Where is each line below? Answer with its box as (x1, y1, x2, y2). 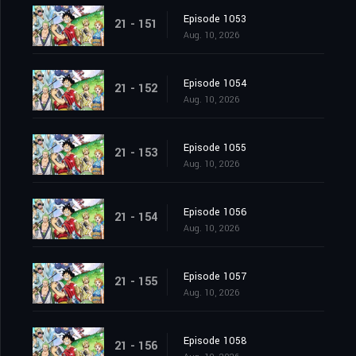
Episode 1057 (184, 269, 246, 284)
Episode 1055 (184, 141, 246, 156)
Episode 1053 (184, 12, 246, 27)
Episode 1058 (184, 334, 247, 349)
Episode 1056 (184, 205, 247, 220)
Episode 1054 (184, 76, 247, 91)
